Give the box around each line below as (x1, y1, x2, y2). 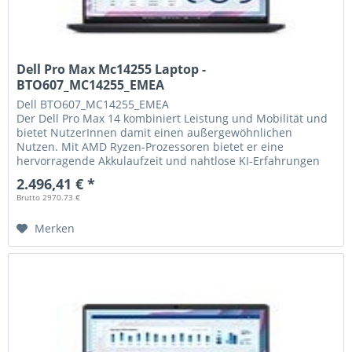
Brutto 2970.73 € (16, 191, 81, 203)
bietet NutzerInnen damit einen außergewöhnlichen (16, 124, 293, 140)
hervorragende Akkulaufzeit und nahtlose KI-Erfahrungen (16, 152, 321, 168)
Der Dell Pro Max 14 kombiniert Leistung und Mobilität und (16, 110, 328, 126)
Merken (35, 220, 75, 236)
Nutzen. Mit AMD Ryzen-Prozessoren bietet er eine (16, 138, 284, 154)
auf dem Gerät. (16, 167, 97, 182)
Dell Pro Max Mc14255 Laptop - (16, 60, 207, 78)
